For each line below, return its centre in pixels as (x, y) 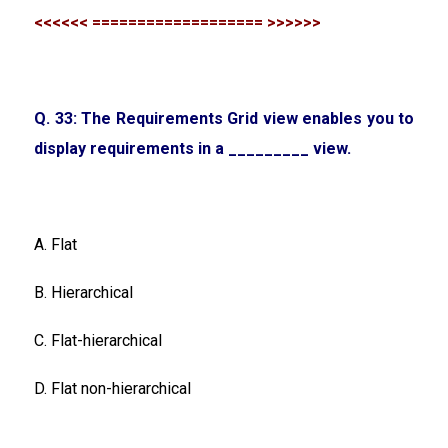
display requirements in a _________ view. (192, 148)
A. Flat (55, 244)
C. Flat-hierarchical (98, 340)
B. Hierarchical (83, 292)
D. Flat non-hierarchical (112, 388)
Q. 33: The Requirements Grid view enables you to (224, 118)
